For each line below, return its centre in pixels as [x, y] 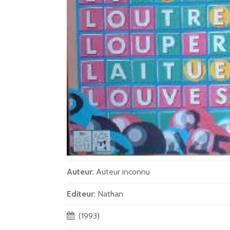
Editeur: [82, 194]
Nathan [110, 194]
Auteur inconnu [123, 172]
